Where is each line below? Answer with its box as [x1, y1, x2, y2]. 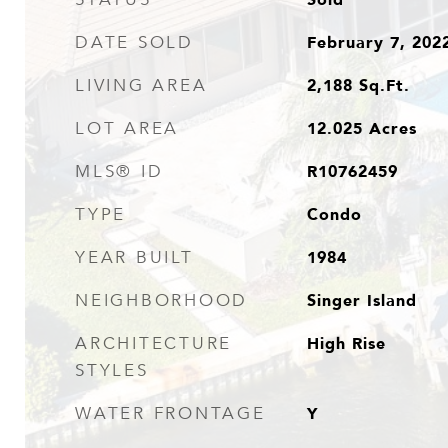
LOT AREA [75, 118, 179, 139]
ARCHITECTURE [75, 333, 232, 354]
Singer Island [306, 287, 417, 313]
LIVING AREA [75, 75, 208, 96]
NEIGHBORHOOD [75, 290, 248, 311]
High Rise [306, 330, 386, 356]
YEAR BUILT [75, 247, 194, 268]
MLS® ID [75, 161, 164, 182]
